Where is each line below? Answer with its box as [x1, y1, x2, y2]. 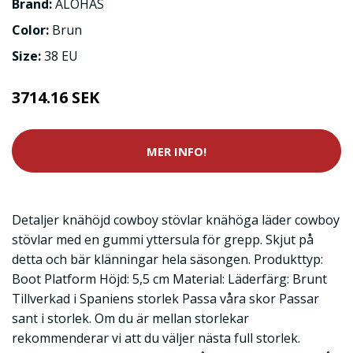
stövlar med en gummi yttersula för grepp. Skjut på [12, 231, 314, 248]
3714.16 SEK [12, 87, 99, 108]
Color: [12, 21, 52, 39]
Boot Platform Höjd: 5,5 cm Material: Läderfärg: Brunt [12, 270, 327, 288]
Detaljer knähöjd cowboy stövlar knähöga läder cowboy [12, 211, 340, 229]
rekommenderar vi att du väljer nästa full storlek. [12, 329, 300, 347]
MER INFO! [147, 143, 206, 159]
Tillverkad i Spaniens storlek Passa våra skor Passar [12, 290, 319, 307]
